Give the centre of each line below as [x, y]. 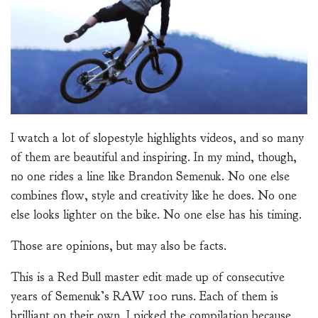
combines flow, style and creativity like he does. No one [154, 196]
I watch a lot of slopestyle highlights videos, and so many [157, 138]
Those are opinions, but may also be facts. [119, 246]
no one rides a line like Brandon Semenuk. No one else [150, 177]
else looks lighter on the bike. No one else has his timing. [156, 215]
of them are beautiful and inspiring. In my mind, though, [154, 158]
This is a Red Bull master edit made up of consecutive [148, 278]
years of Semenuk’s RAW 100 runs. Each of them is [144, 297]
